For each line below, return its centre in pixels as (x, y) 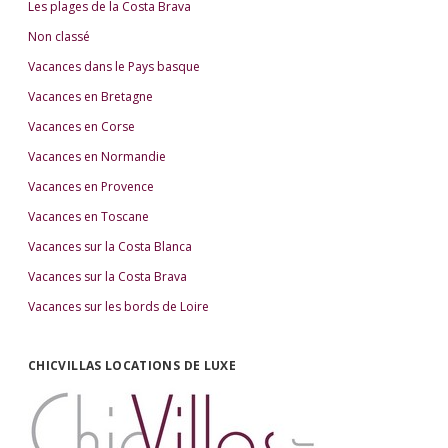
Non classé (59, 36)
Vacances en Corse (81, 126)
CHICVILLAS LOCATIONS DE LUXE (132, 365)
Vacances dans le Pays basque (114, 66)
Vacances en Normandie (97, 156)
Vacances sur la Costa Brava (107, 276)
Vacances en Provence (91, 186)
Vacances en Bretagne (90, 96)
